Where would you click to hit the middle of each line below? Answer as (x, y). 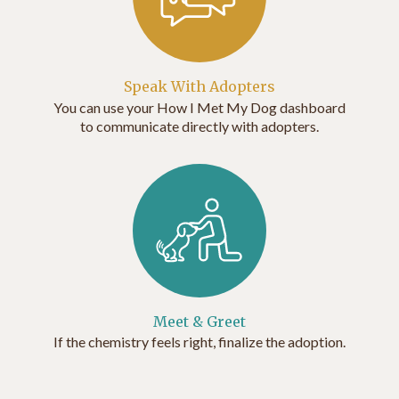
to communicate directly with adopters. (199, 126)
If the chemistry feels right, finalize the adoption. (199, 342)
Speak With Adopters (199, 87)
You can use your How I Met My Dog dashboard (199, 107)
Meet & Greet (199, 321)
